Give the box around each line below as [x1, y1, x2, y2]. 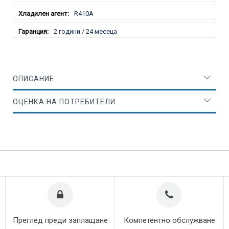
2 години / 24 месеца [54, 27, 117, 35]
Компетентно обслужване [123, 216, 215, 225]
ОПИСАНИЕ [13, 74, 54, 83]
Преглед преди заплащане [12, 216, 108, 225]
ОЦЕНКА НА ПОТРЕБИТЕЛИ [13, 97, 116, 106]
